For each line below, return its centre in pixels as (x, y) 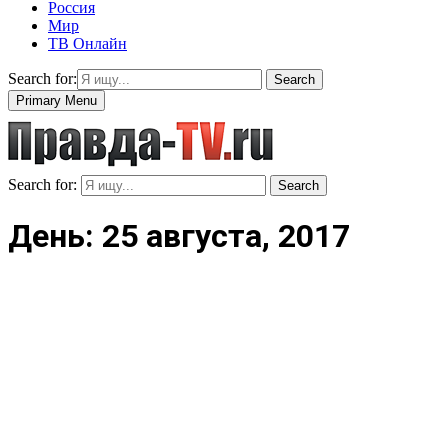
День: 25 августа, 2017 (179, 236)
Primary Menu (56, 100)
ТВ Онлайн (87, 43)
